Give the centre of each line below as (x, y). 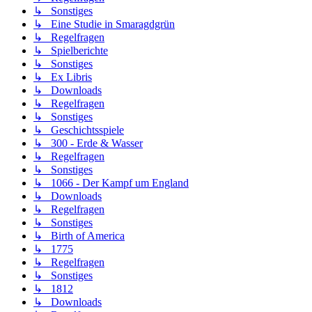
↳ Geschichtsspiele (79, 130)
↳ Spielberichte (71, 51)
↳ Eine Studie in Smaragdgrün (104, 24)
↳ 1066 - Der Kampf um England (111, 183)
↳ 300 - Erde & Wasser (88, 143)
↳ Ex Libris (63, 77)
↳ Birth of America (79, 236)
